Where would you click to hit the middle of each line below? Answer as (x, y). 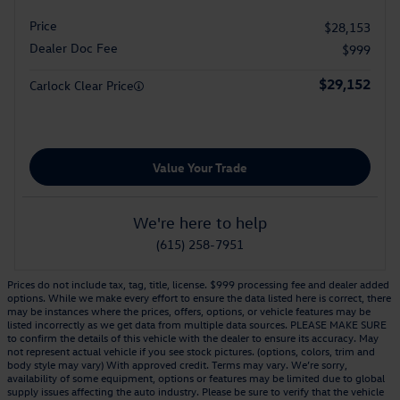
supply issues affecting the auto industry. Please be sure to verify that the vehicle (196, 391)
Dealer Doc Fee (74, 48)
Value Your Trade (200, 167)
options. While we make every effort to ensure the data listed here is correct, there (199, 297)
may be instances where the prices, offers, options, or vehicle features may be (189, 311)
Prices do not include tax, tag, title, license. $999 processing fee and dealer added (198, 284)
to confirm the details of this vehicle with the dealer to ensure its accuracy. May (193, 337)
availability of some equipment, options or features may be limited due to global (196, 378)
